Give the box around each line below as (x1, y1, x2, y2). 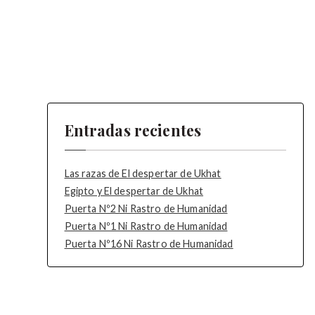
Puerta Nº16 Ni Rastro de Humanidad (64, 238, 233, 250)
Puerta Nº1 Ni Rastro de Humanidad (64, 220, 228, 233)
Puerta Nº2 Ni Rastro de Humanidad (64, 202, 228, 215)
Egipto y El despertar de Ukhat (64, 185, 204, 198)
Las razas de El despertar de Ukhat (64, 167, 221, 180)
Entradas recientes (64, 120, 202, 141)
